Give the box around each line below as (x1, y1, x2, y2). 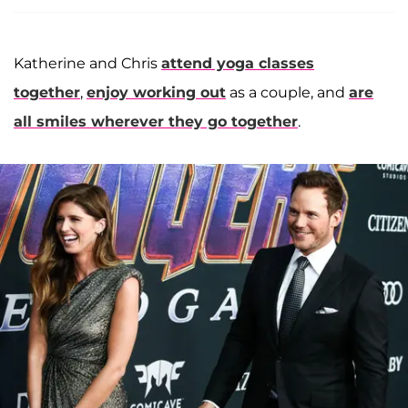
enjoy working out (87, 84, 226, 102)
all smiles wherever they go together (14, 113, 298, 131)
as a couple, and (226, 84, 349, 102)
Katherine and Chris (14, 55, 161, 73)
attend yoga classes (161, 55, 314, 73)
